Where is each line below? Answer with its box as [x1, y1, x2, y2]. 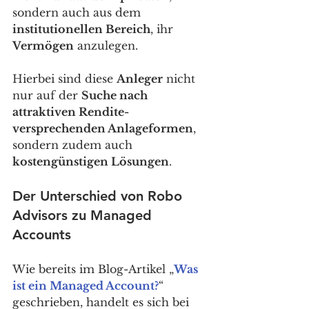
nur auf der [12, 88, 81, 102]
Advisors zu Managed [12, 206, 156, 223]
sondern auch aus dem [12, 5, 144, 19]
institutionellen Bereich [12, 21, 150, 36]
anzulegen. [74, 38, 138, 52]
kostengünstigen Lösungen [12, 154, 169, 168]
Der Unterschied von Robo [12, 187, 186, 204]
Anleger [117, 71, 163, 86]
